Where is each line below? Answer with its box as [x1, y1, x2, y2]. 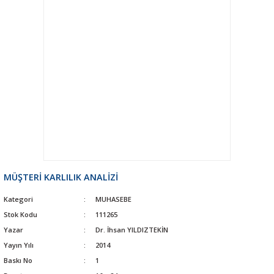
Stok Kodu [4, 209, 37, 219]
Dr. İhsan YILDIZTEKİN [95, 224, 168, 234]
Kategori [4, 194, 33, 204]
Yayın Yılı [4, 240, 34, 250]
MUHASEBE [95, 194, 131, 204]
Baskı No [4, 255, 32, 265]
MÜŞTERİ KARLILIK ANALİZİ [4, 171, 118, 183]
